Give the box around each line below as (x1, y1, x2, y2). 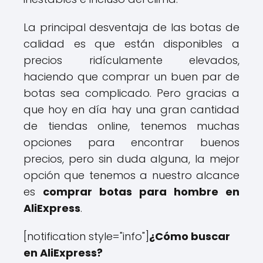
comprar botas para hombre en (43, 184, 240, 199)
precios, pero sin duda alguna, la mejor (23, 151, 240, 166)
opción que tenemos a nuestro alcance (23, 168, 240, 183)
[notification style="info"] (23, 229, 149, 244)
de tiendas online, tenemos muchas (23, 119, 240, 133)
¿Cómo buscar (149, 229, 230, 244)
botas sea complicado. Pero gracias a (23, 86, 240, 100)
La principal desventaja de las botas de (23, 20, 240, 35)
